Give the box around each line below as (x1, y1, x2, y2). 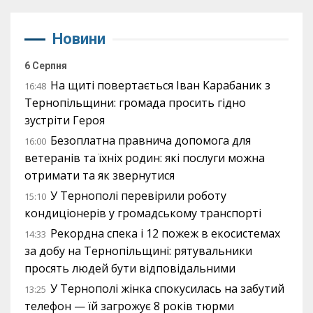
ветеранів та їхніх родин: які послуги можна (24, 150, 265, 166)
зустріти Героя (24, 112, 105, 129)
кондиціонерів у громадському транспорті (24, 205, 261, 221)
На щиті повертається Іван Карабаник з (50, 78, 270, 94)
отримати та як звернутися (24, 168, 175, 184)
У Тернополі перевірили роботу (50, 188, 226, 204)
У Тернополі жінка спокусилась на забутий (50, 281, 284, 297)
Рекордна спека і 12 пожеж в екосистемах (50, 226, 280, 242)
